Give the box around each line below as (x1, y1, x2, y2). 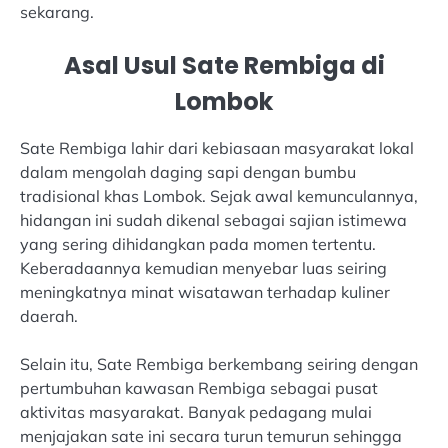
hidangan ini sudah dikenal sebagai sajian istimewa (20, 210, 407, 231)
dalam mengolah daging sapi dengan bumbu (20, 162, 356, 183)
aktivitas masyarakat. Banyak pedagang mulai (20, 402, 372, 423)
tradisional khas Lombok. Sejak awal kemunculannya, (20, 186, 418, 207)
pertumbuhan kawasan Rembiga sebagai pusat (20, 378, 378, 399)
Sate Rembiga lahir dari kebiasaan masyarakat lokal (20, 138, 414, 159)
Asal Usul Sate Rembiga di (63, 49, 385, 83)
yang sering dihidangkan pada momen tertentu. (20, 234, 376, 255)
